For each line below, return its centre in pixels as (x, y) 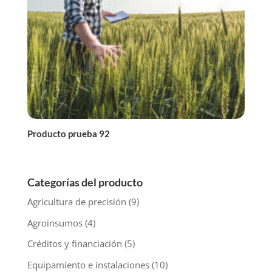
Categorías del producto (85, 182)
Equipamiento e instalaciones (88, 264)
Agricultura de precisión (76, 202)
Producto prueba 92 (68, 133)
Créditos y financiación (74, 244)
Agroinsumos (55, 223)
